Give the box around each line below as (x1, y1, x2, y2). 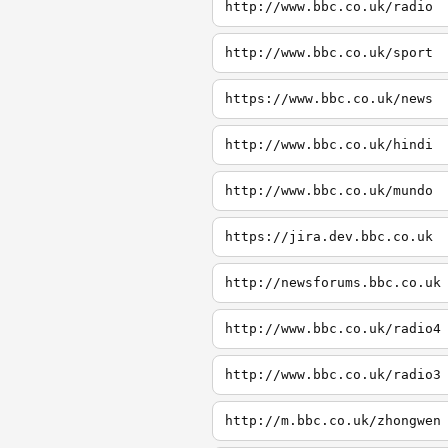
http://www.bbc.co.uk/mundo (225, 183, 433, 198)
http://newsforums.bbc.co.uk (225, 275, 441, 290)
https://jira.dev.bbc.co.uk (225, 229, 433, 244)
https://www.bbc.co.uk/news (225, 91, 433, 106)
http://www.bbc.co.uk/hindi (225, 137, 433, 152)
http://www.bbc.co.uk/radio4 (225, 321, 441, 336)
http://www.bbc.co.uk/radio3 (225, 367, 441, 382)
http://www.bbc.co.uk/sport (225, 45, 433, 60)
